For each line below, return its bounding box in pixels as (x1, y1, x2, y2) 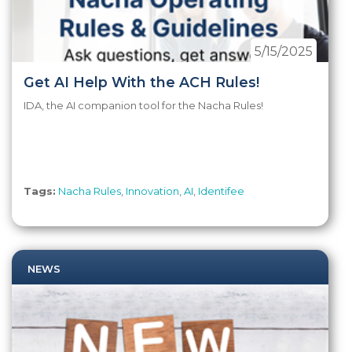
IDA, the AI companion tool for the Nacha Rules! (24, 98, 263, 112)
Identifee (198, 184, 244, 197)
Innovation (126, 184, 179, 197)
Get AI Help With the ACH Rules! (24, 73, 259, 90)
